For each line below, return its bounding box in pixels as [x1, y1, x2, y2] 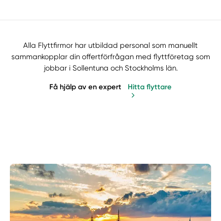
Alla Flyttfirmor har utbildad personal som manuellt [23, 41, 198, 50]
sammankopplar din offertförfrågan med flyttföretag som [11, 52, 210, 62]
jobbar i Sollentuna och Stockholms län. [43, 64, 178, 73]
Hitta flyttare [128, 82, 172, 91]
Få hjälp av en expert [49, 82, 121, 91]
